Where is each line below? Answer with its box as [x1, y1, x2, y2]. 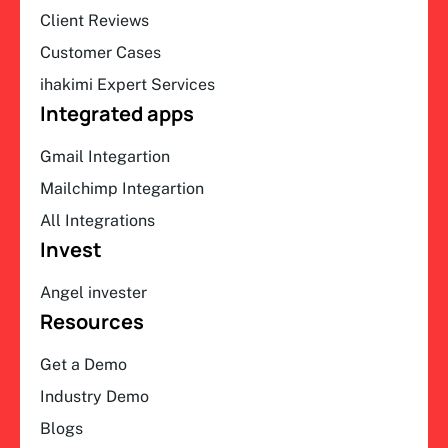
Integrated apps [40, 99, 194, 127]
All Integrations [40, 210, 155, 230]
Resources [40, 307, 144, 335]
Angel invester [40, 282, 147, 302]
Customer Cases [40, 42, 161, 62]
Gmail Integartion [40, 146, 170, 166]
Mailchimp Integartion [40, 178, 204, 198]
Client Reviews [40, 10, 149, 30]
